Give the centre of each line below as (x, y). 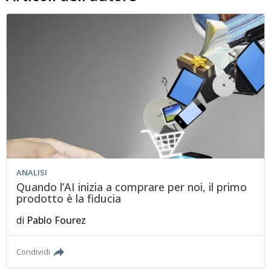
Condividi (34, 252)
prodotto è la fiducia (69, 199)
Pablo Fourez (57, 220)
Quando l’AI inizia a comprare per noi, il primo (132, 187)
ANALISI (32, 173)
